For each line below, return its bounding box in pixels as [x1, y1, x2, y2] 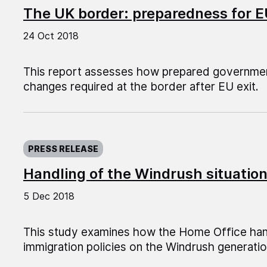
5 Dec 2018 [23, 190, 74, 203]
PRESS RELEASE [27, 144, 98, 154]
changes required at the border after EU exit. [23, 80, 259, 94]
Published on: [23, 131, 94, 145]
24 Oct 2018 [23, 30, 79, 42]
